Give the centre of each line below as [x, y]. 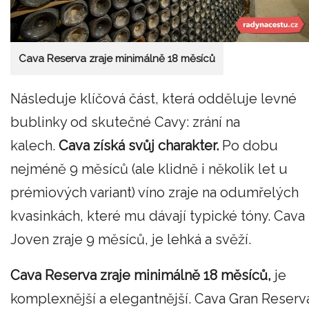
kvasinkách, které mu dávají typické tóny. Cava [158, 216]
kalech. [34, 146]
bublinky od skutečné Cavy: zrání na [125, 122]
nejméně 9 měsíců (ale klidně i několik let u [149, 169]
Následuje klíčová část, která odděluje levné [153, 99]
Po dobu [248, 146]
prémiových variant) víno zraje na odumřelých [154, 193]
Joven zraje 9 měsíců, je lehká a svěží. [132, 240]
